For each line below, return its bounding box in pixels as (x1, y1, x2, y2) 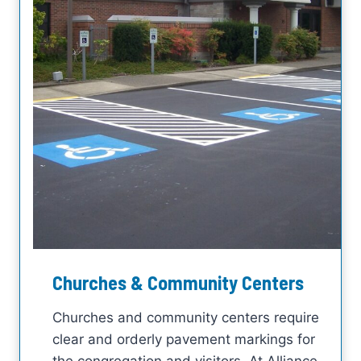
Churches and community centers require (52, 309, 319, 326)
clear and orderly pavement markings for (52, 330, 315, 347)
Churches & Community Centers (52, 270, 304, 294)
